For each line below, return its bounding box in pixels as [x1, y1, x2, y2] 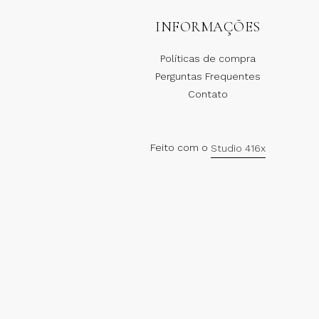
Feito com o [150, 142, 211, 154]
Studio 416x [211, 142, 266, 154]
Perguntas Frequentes [155, 70, 261, 82]
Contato [188, 88, 228, 100]
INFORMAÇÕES [155, 19, 261, 36]
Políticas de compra [160, 53, 256, 64]
